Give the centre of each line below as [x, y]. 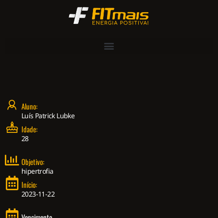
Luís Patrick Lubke [48, 115]
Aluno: [29, 106]
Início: [29, 184]
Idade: [29, 129]
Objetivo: [33, 161]
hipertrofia [37, 171]
